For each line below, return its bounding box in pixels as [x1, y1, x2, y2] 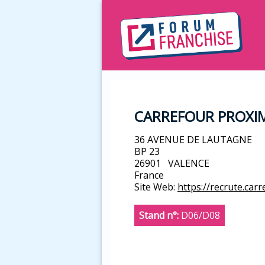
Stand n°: [139, 209, 179, 222]
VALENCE [168, 157, 209, 170]
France [134, 169, 164, 182]
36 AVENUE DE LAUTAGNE [134, 133, 252, 147]
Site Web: [134, 180, 175, 194]
